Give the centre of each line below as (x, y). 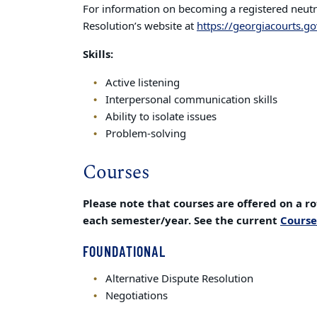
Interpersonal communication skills (191, 100)
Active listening (142, 83)
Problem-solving (145, 134)
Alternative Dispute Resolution (179, 279)
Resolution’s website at (140, 26)
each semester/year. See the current (181, 221)
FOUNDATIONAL (124, 251)
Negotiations (136, 296)
